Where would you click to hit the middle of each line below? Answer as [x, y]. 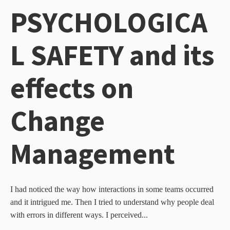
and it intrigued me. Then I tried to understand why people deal [112, 202]
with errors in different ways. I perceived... [79, 215]
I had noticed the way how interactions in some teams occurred [112, 189]
